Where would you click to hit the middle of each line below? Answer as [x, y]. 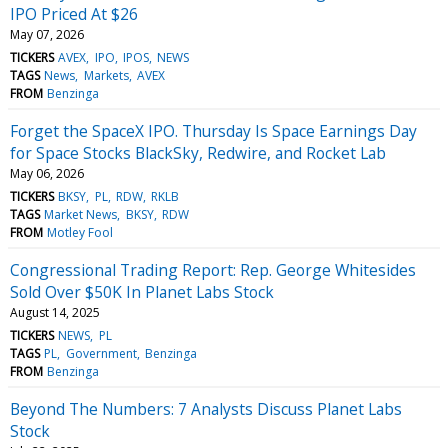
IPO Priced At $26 [74, 13]
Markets [106, 75]
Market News [81, 214]
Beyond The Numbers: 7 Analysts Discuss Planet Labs [206, 408]
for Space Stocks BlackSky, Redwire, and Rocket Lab [198, 152]
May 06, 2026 [47, 173]
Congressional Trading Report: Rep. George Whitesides [213, 269]
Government [101, 353]
